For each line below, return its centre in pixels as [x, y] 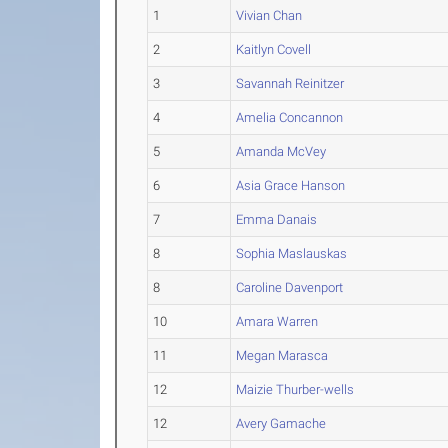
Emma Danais [277, 220]
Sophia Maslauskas [292, 254]
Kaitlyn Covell [274, 50]
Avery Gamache [281, 424]
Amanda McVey [281, 152]
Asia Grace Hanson [291, 186]
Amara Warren [277, 322]
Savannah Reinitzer [290, 84]
